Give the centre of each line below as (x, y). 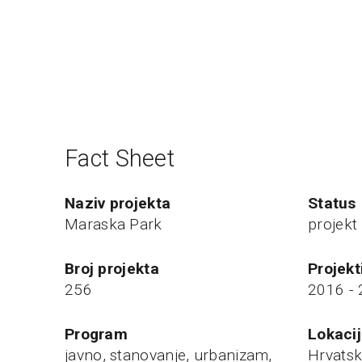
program (101, 334)
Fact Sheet (120, 159)
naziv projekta (123, 204)
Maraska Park (114, 225)
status (337, 204)
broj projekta (117, 268)
